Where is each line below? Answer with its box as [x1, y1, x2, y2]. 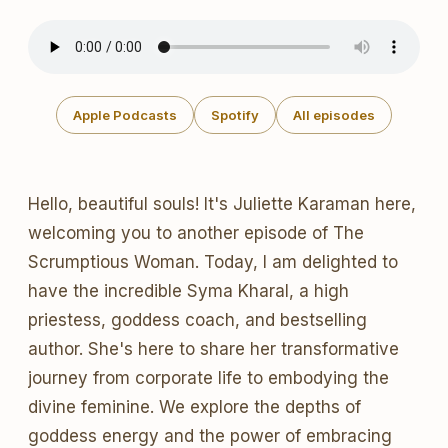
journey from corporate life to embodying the [28, 368, 389, 388]
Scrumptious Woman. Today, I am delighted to [28, 252, 398, 272]
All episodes [293, 107, 375, 123]
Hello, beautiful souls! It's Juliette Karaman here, [28, 194, 416, 214]
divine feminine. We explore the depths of [28, 397, 361, 417]
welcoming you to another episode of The [28, 223, 364, 243]
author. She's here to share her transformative [28, 339, 399, 359]
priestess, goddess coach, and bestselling [28, 310, 367, 330]
